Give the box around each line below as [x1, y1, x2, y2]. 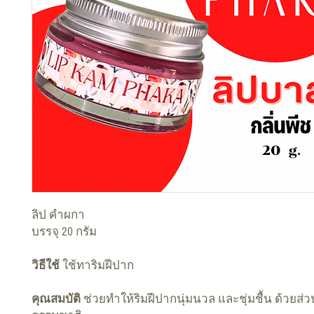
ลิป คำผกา [32, 207, 85, 221]
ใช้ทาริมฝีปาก [62, 258, 134, 272]
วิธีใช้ [32, 258, 62, 272]
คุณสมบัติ [32, 292, 81, 306]
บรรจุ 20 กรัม [32, 224, 97, 238]
